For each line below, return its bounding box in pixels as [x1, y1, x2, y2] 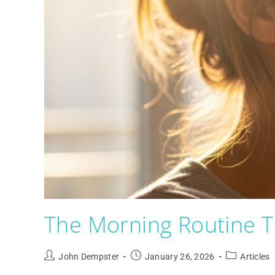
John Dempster [58, 251, 120, 261]
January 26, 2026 [144, 251, 215, 261]
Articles [240, 251, 270, 261]
